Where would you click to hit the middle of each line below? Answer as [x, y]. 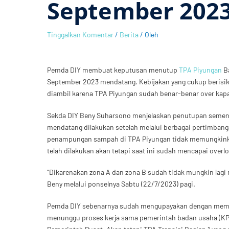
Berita [129, 34]
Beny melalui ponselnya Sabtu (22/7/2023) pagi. [121, 184]
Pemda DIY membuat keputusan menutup [113, 70]
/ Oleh [148, 34]
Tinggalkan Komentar [80, 34]
